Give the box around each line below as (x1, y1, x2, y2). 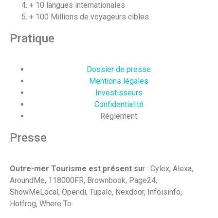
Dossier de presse (87, 64, 151, 74)
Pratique (10, 31, 54, 45)
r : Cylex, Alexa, (143, 163, 193, 173)
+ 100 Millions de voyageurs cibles (29, 12, 149, 21)
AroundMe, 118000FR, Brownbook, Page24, (10, 175, 157, 185)
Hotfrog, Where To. (10, 199, 75, 208)
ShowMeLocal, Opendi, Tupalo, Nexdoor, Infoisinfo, (10, 187, 182, 197)
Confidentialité (94, 99, 144, 109)
